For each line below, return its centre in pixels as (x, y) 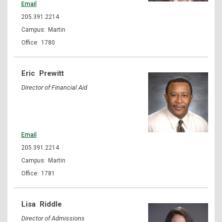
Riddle (51, 204)
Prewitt (51, 73)
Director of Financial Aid (54, 87)
